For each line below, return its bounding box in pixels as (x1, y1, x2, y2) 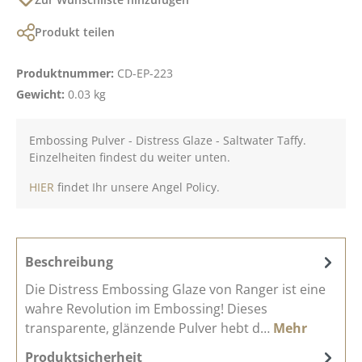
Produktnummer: (16, 65, 117, 81)
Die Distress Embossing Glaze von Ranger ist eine (25, 280, 326, 298)
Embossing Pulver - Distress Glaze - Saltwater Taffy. (29, 132, 306, 148)
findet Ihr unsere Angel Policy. (54, 179, 220, 195)
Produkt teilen (35, 23, 115, 40)
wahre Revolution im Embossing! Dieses (25, 299, 267, 318)
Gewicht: (16, 86, 68, 102)
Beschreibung (25, 252, 113, 271)
